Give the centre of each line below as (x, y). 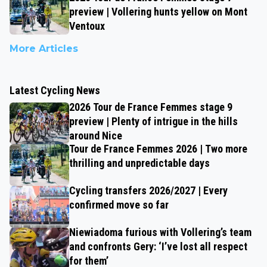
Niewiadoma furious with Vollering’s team (160, 232)
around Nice (96, 135)
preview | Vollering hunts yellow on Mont (158, 11)
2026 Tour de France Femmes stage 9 (151, 107)
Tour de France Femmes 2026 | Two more (158, 148)
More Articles (44, 48)
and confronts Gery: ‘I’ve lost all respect (158, 246)
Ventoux (87, 26)
